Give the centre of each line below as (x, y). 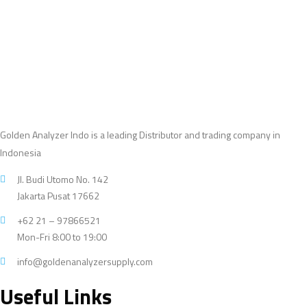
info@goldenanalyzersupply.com (85, 261)
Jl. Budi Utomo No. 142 (63, 179)
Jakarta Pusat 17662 (58, 195)
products (128, 12)
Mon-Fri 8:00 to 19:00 (62, 236)
